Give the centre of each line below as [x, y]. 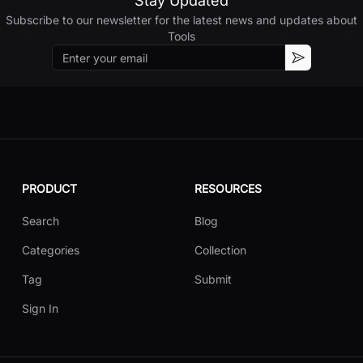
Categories [50, 250]
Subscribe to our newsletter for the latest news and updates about [181, 20]
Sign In [40, 308]
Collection [220, 250]
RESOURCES [228, 188]
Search [40, 221]
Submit [213, 279]
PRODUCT [49, 188]
